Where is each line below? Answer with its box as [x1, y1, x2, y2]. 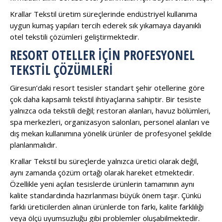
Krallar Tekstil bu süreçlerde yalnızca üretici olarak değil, [10, 156, 199, 166]
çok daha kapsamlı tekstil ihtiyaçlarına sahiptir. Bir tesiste [10, 94, 201, 104]
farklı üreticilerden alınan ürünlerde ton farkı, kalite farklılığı [10, 201, 204, 212]
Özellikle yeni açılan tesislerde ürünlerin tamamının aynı [10, 178, 194, 189]
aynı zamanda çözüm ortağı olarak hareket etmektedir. [10, 167, 194, 177]
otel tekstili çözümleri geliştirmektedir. [10, 31, 139, 42]
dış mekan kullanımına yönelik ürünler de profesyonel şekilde [10, 128, 212, 138]
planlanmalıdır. [10, 139, 57, 150]
